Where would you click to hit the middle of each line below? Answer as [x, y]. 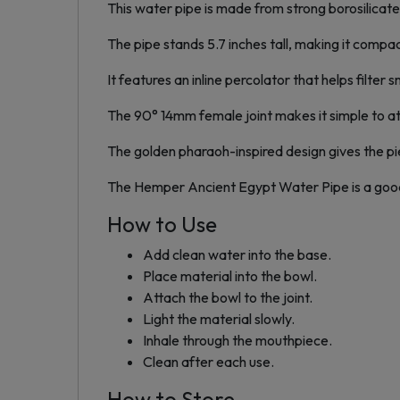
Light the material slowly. [219, 319]
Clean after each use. [208, 362]
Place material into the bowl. [230, 276]
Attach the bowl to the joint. [228, 298]
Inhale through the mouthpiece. [237, 341]
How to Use [162, 225]
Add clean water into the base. [237, 255]
